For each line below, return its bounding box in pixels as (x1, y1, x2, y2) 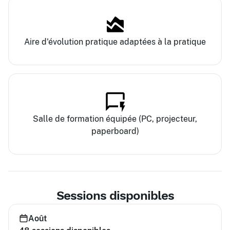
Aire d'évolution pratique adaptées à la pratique (24, 37, 206, 47)
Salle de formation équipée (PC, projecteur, (33, 114, 197, 124)
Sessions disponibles (56, 188, 174, 203)
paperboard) (91, 126, 139, 136)
